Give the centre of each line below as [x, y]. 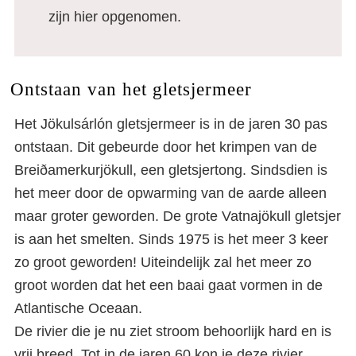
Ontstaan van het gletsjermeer [131, 89]
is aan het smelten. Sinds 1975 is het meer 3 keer [171, 240]
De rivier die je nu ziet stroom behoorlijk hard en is [173, 332]
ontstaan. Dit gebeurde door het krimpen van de [166, 147]
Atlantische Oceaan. [78, 309]
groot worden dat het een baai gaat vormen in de [168, 286]
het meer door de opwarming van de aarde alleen [170, 193]
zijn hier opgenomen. [114, 17]
